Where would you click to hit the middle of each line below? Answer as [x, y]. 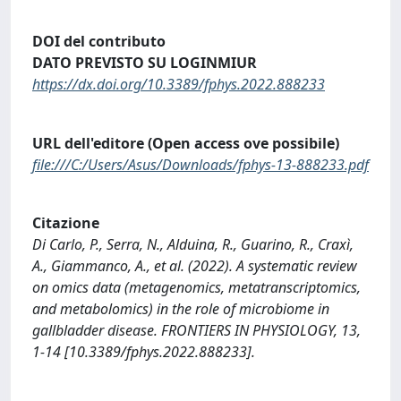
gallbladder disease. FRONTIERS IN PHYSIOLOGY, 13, [196, 331]
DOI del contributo [99, 42]
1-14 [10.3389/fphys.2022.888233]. [144, 352]
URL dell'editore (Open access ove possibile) [186, 143]
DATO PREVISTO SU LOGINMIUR [145, 63]
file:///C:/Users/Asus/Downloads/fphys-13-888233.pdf [200, 164]
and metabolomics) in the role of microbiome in [181, 309]
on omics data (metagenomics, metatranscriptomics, [196, 288]
